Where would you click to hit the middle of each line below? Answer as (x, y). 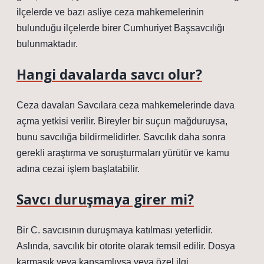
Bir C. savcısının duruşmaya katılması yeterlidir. (115, 230)
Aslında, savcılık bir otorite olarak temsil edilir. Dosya (126, 246)
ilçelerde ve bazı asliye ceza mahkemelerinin (110, 12)
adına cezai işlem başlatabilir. (78, 169)
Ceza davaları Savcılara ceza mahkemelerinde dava (126, 105)
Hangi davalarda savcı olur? (109, 75)
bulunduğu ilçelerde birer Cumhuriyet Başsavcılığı (121, 28)
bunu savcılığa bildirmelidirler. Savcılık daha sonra (121, 137)
